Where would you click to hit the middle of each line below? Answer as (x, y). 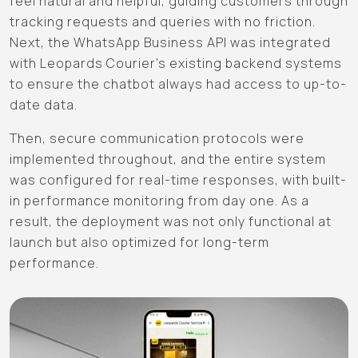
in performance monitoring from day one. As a (159, 201)
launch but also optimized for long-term (139, 243)
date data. (44, 105)
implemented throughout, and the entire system (168, 159)
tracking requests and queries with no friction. (163, 22)
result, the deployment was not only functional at (171, 222)
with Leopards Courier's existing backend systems (176, 64)
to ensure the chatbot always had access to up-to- (178, 84)
